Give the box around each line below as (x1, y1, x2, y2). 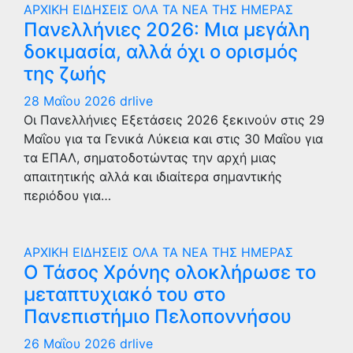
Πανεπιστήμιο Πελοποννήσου (24, 305, 292, 328)
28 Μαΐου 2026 (24, 93, 120, 109)
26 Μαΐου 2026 (24, 336, 120, 351)
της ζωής (24, 62, 106, 85)
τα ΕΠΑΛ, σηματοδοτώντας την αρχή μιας (24, 150, 277, 165)
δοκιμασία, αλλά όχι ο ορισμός (24, 40, 298, 63)
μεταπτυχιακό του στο (24, 283, 225, 306)
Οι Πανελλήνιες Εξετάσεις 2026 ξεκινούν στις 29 (24, 112, 325, 128)
